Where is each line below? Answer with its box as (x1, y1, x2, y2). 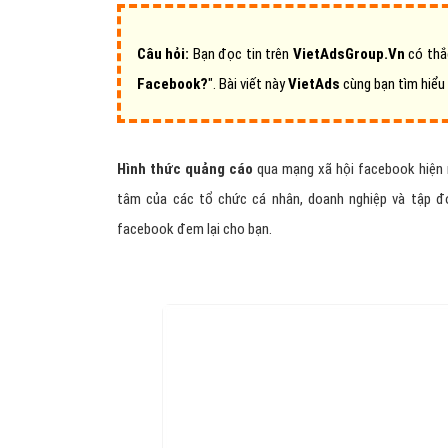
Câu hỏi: (137, 45, 190, 63)
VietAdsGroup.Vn (292, 45, 405, 63)
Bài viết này (219, 75, 288, 93)
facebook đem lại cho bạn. (117, 220, 272, 238)
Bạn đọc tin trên (189, 45, 293, 63)
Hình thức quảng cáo (117, 160, 253, 178)
